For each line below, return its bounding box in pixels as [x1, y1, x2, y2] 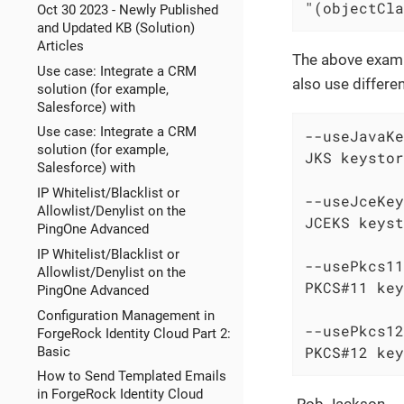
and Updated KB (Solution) [36, 19, 195, 36]
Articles [36, 37, 84, 54]
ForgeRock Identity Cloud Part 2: [36, 325, 231, 342]
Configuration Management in [36, 307, 215, 324]
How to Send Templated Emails [36, 368, 226, 385]
